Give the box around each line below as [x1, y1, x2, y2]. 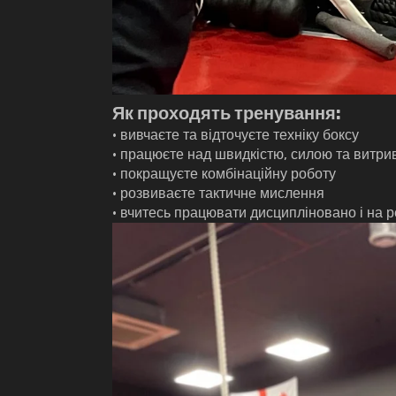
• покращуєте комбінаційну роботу [112, 165, 336, 183]
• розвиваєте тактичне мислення [112, 185, 324, 202]
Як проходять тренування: [112, 103, 341, 125]
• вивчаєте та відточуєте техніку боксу [112, 126, 359, 144]
